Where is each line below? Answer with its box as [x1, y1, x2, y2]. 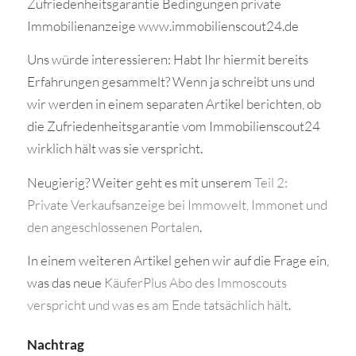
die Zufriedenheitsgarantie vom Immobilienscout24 [26, 118, 320, 135]
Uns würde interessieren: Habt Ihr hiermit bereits [26, 51, 308, 68]
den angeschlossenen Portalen [26, 218, 199, 235]
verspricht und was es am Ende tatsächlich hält [26, 296, 288, 314]
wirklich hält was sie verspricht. [26, 140, 203, 157]
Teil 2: [253, 173, 288, 191]
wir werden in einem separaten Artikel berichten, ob [26, 95, 321, 113]
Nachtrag [26, 335, 84, 353]
